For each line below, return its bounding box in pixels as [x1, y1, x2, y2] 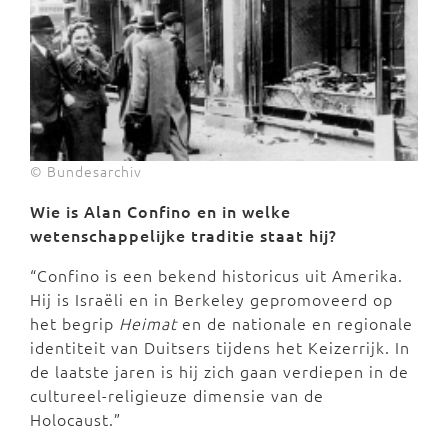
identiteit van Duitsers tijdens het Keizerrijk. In [30, 335, 410, 358]
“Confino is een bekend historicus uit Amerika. [30, 263, 403, 286]
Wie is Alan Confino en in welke [30, 199, 291, 222]
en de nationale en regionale [177, 311, 413, 334]
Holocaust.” [30, 407, 121, 430]
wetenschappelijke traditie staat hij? [30, 223, 337, 246]
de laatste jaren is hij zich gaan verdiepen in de [30, 359, 409, 382]
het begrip [30, 311, 119, 334]
